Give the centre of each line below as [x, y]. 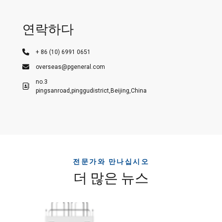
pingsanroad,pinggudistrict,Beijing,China [91, 90]
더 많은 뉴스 [111, 178]
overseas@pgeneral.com [70, 67]
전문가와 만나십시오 [111, 161]
